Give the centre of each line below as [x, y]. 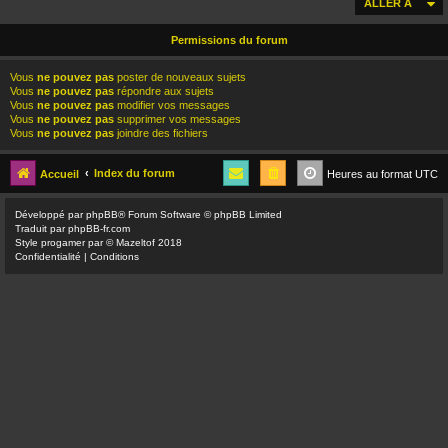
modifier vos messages [172, 104]
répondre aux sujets [164, 90]
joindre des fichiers [161, 132]
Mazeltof [135, 242]
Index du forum [134, 172]
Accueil [59, 173]
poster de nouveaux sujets [180, 76]
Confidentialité [48, 256]
